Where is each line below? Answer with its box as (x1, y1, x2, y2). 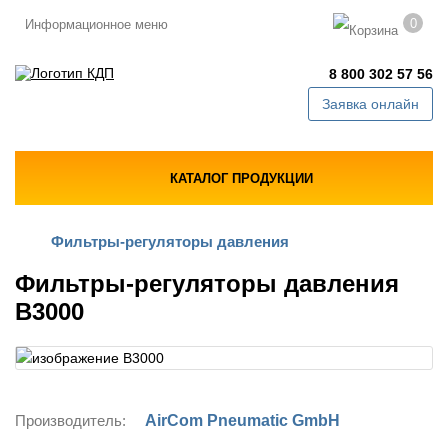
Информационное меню (25, 17, 168, 32)
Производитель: (15, 411, 126, 429)
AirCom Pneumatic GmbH (145, 411, 340, 429)
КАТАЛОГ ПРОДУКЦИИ (169, 170, 313, 186)
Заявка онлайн (322, 96, 419, 112)
